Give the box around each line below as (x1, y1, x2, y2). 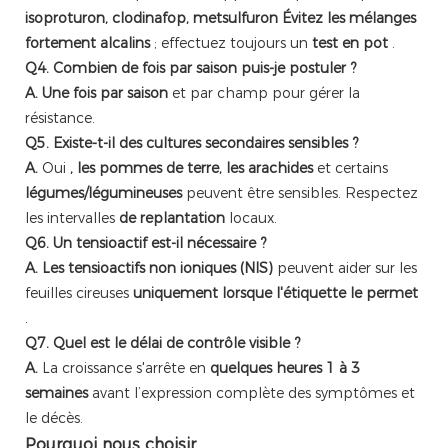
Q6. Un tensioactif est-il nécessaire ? (25, 234, 266, 253)
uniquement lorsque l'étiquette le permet (133, 284, 418, 303)
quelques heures (210, 359, 322, 378)
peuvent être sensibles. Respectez (182, 184, 418, 203)
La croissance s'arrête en (38, 359, 210, 378)
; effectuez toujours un (150, 34, 312, 53)
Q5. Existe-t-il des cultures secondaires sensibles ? (25, 134, 358, 153)
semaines (25, 384, 88, 403)
